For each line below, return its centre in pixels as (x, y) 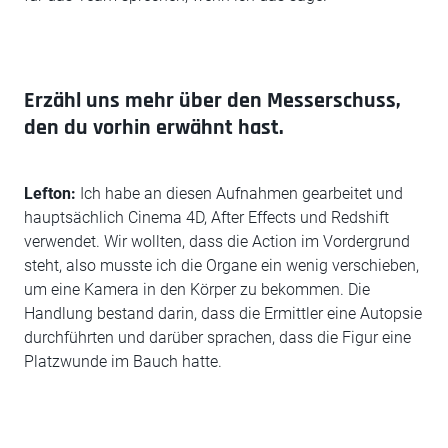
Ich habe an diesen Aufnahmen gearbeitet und (239, 193)
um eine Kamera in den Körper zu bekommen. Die (197, 289)
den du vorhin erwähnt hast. (153, 128)
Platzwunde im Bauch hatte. (123, 361)
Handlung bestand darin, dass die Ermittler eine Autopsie (223, 313)
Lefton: (50, 193)
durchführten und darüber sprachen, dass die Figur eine (217, 337)
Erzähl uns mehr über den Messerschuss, (212, 101)
